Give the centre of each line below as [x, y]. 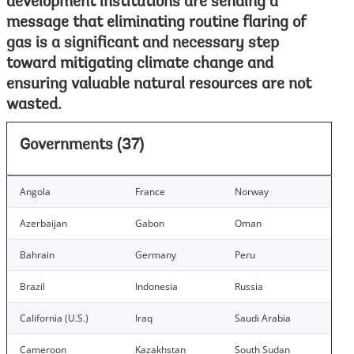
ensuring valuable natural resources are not [159, 85]
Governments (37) [82, 145]
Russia [249, 286]
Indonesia [156, 286]
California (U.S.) [54, 318]
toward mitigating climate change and [140, 64]
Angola [35, 192]
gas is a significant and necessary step [143, 43]
